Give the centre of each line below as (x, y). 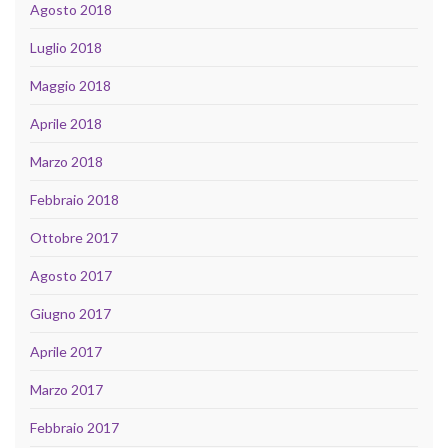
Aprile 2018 (66, 124)
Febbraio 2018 (74, 200)
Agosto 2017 (71, 276)
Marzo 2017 (66, 390)
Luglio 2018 (66, 48)
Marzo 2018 (66, 162)
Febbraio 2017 (74, 428)
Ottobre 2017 (74, 238)
